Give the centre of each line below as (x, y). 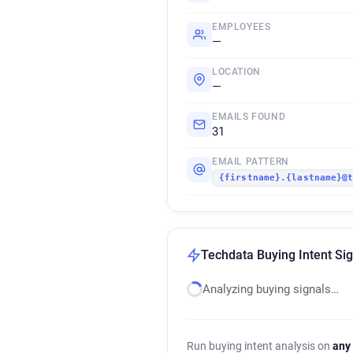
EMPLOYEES (242, 27)
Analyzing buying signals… (271, 289)
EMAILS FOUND (249, 117)
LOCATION (236, 72)
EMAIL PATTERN (251, 162)
